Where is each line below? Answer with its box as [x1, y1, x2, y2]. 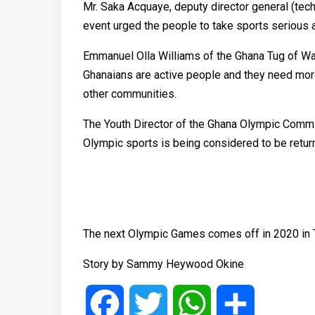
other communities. [83, 87, 176, 101]
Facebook [124, 297, 172, 310]
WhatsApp [211, 297, 262, 310]
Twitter [167, 297, 202, 310]
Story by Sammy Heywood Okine [83, 257, 244, 271]
